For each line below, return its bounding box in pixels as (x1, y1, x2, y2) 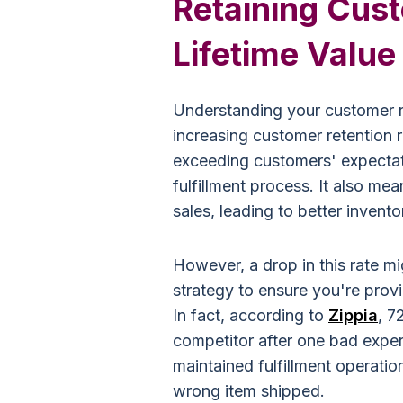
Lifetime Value (173, 34, 396, 74)
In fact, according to (173, 306, 328, 325)
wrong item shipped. (173, 381, 325, 400)
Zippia (328, 306, 378, 325)
